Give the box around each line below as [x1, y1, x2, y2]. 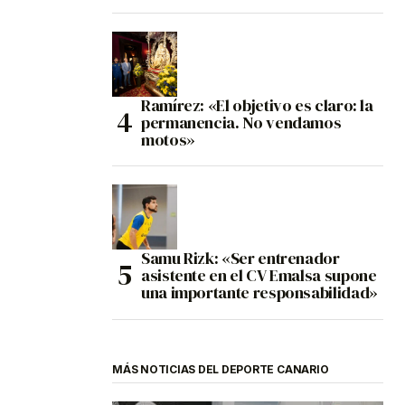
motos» [141, 128, 195, 152]
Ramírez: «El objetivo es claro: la [141, 94, 373, 118]
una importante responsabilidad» [141, 281, 378, 305]
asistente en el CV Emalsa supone [141, 264, 377, 287]
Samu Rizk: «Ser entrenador [141, 247, 340, 270]
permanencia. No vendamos [141, 111, 342, 135]
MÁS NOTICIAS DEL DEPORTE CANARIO [112, 363, 329, 377]
